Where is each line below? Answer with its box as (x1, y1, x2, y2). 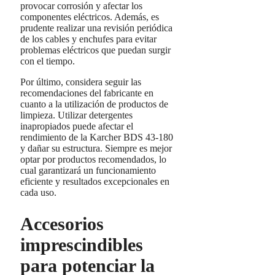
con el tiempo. (20, 56, 75, 67)
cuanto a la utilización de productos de (20, 99, 168, 110)
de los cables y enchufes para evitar (20, 34, 157, 45)
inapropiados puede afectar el (20, 121, 133, 132)
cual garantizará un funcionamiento (20, 165, 156, 176)
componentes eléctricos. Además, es (20, 12, 159, 23)
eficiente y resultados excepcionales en (20, 176, 169, 187)
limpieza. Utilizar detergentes (20, 110, 133, 121)
